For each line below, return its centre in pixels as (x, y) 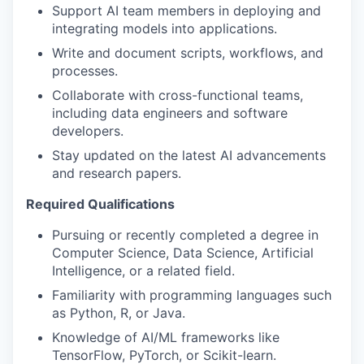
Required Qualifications (100, 204)
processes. (85, 71)
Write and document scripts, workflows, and (188, 53)
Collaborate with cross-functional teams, (178, 95)
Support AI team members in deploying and (186, 11)
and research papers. (117, 173)
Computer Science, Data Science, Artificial (183, 253)
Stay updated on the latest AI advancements (189, 156)
